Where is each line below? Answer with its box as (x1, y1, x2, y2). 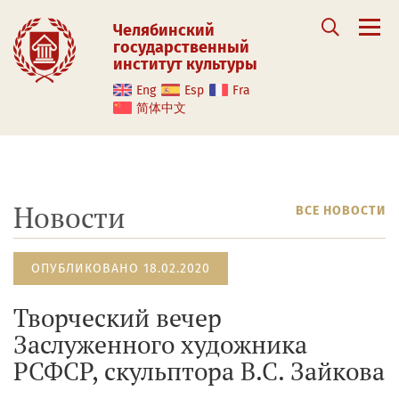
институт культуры (113, 54, 257, 74)
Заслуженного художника (13, 328, 307, 361)
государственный (113, 37, 249, 57)
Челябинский (113, 20, 215, 40)
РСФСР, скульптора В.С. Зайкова (13, 354, 385, 387)
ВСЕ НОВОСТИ (296, 203, 386, 218)
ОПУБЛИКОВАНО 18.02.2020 (31, 261, 210, 276)
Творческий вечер (13, 301, 222, 334)
